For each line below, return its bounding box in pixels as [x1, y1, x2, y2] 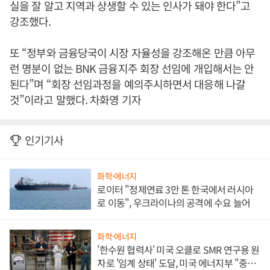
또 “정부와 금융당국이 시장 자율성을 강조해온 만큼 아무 [10, 45, 256, 60]
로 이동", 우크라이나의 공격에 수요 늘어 [97, 195, 250, 210]
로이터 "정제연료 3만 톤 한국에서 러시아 [97, 181, 253, 196]
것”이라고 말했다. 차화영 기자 [10, 92, 141, 107]
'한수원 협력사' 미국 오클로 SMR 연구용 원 [97, 242, 260, 257]
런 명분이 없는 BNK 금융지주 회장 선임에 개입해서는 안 [10, 60, 254, 76]
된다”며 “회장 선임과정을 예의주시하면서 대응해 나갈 [10, 76, 245, 92]
